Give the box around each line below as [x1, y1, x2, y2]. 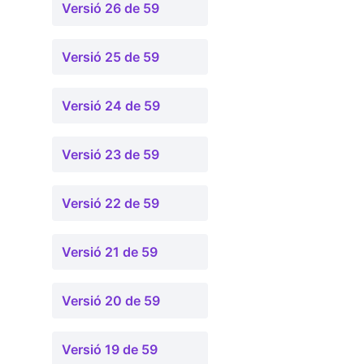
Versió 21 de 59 [62, 244, 158, 260]
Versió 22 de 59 [62, 195, 159, 211]
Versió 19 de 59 [62, 341, 158, 357]
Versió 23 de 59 [62, 146, 159, 162]
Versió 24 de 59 [62, 97, 160, 114]
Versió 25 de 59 [62, 49, 159, 65]
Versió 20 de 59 [62, 292, 160, 309]
